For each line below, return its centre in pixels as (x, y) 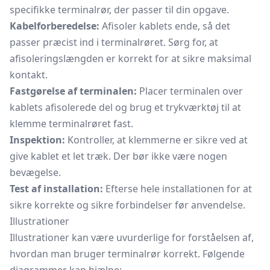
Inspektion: (37, 140)
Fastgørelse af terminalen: (73, 91)
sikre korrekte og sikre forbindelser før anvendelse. (127, 205)
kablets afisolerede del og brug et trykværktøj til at (125, 107)
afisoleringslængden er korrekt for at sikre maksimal (130, 58)
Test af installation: (56, 189)
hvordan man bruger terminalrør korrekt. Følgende (127, 254)
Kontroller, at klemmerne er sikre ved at (156, 140)
